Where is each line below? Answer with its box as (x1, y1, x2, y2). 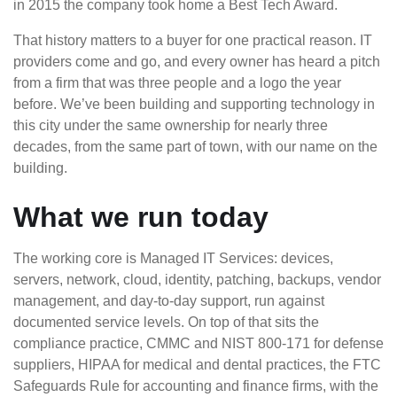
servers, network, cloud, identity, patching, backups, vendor (13, 272, 381, 287)
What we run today (13, 201, 269, 233)
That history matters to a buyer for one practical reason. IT (13, 33, 372, 48)
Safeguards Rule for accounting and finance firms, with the (13, 378, 378, 393)
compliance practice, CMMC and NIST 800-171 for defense (13, 336, 384, 351)
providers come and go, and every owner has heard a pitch (13, 54, 380, 69)
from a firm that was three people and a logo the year (13, 75, 341, 90)
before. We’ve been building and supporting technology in (13, 97, 375, 112)
